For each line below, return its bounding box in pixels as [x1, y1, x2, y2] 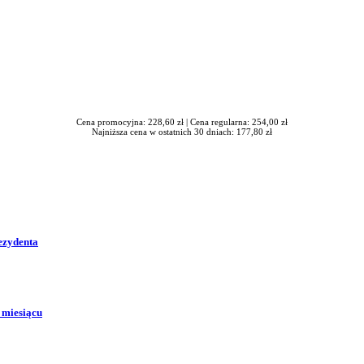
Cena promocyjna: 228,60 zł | [76, 116, 190, 127]
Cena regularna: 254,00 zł [190, 116, 288, 127]
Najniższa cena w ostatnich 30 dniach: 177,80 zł [92, 126, 272, 136]
